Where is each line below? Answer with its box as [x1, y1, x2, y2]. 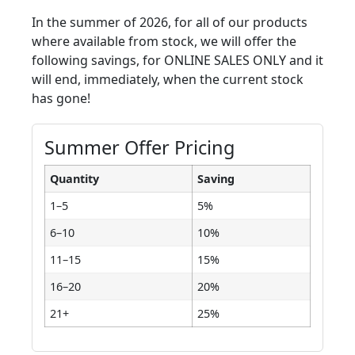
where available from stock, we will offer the [32, 32, 296, 50]
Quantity [50, 170, 99, 186]
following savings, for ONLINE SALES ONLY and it [32, 51, 323, 69]
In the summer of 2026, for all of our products [32, 13, 307, 31]
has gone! [32, 89, 90, 107]
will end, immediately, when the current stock [32, 70, 303, 88]
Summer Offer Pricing [44, 134, 235, 160]
